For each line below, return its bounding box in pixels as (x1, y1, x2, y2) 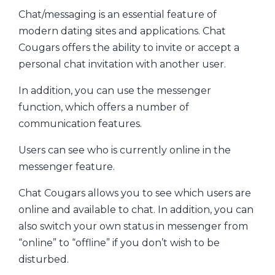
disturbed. (18, 253, 69, 265)
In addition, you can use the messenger (18, 84, 211, 96)
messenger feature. (18, 160, 115, 172)
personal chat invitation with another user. (18, 58, 226, 70)
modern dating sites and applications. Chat (18, 25, 226, 37)
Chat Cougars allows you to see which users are (18, 187, 251, 199)
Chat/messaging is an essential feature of (18, 8, 217, 20)
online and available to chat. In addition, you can (18, 203, 254, 215)
